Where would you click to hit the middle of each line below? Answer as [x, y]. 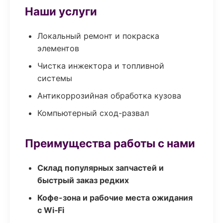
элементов [58, 48]
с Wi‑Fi [51, 210]
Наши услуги [61, 11]
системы [55, 78]
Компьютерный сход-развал [93, 113]
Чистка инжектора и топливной [101, 66]
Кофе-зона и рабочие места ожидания [115, 198]
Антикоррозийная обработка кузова [109, 96]
